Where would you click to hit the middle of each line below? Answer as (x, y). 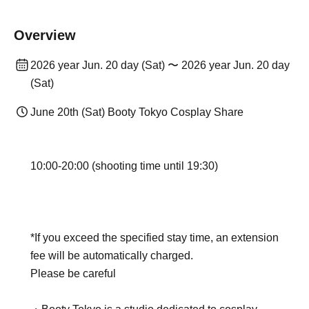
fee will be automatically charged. (112, 256)
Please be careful (73, 273)
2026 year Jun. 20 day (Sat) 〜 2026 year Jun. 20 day (160, 65)
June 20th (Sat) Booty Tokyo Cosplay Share (137, 112)
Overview (45, 35)
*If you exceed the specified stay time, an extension (154, 238)
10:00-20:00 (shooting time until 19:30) (124, 166)
